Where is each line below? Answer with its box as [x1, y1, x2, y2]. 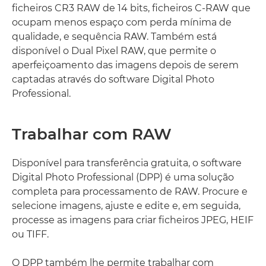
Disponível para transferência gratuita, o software [12, 157, 242, 169]
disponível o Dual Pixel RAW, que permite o [12, 45, 216, 56]
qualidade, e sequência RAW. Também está [12, 31, 217, 42]
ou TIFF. [12, 229, 49, 240]
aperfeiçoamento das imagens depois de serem [12, 59, 239, 71]
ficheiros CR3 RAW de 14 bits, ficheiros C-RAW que [12, 2, 251, 14]
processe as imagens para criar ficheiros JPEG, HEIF [12, 214, 254, 226]
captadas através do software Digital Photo [12, 74, 214, 85]
